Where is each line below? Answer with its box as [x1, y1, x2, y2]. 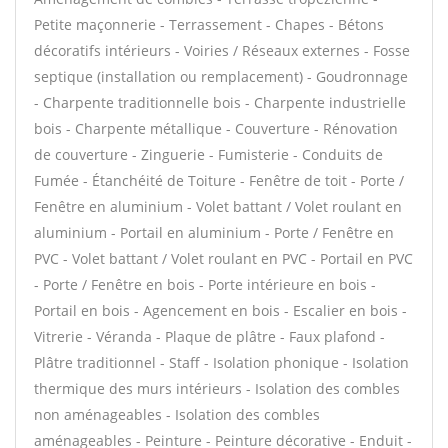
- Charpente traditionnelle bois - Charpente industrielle [34, 93, 406, 112]
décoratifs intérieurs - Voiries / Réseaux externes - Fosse [34, 41, 410, 60]
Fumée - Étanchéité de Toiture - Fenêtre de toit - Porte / [34, 171, 404, 190]
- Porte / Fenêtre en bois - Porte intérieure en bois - [34, 275, 376, 294]
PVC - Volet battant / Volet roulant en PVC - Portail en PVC [34, 249, 413, 268]
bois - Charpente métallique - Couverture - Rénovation [34, 119, 398, 138]
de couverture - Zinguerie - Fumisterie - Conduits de [34, 145, 383, 164]
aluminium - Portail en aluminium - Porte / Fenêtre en [34, 223, 394, 242]
